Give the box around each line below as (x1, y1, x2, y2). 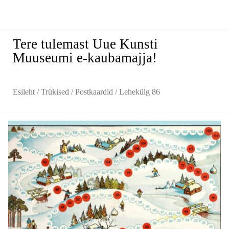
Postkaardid (75, 87, 113, 96)
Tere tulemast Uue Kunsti (13, 36, 158, 52)
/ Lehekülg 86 (113, 87, 160, 96)
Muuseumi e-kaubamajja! (13, 50, 157, 65)
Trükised (41, 87, 69, 96)
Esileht (13, 87, 35, 96)
